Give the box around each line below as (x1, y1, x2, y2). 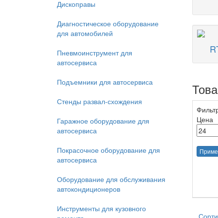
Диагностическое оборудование (57, 18, 159, 28)
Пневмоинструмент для (57, 48, 132, 57)
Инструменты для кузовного (57, 203, 146, 213)
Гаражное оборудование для (57, 116, 149, 126)
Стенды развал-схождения (57, 96, 142, 106)
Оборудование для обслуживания (57, 174, 165, 184)
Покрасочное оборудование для (57, 145, 160, 155)
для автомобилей (57, 28, 113, 38)
